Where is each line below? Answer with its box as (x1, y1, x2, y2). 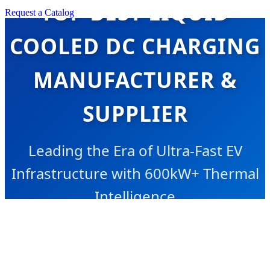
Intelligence (95, 186, 175, 206)
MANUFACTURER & (33, 64, 237, 94)
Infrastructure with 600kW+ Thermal (11, 163, 259, 183)
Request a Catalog (5, 7, 74, 17)
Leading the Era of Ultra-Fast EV (28, 140, 242, 160)
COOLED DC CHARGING (10, 31, 260, 60)
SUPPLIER (82, 98, 188, 128)
